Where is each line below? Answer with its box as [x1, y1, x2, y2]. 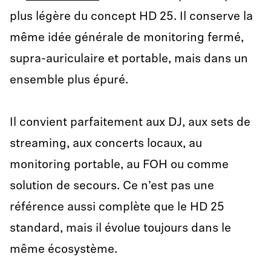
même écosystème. [10, 244, 117, 256]
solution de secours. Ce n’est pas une [10, 180, 214, 192]
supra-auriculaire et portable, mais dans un [10, 53, 248, 65]
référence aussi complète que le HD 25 [10, 201, 224, 214]
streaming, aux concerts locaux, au [10, 138, 202, 150]
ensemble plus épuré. [10, 74, 128, 87]
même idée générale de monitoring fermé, [10, 32, 244, 44]
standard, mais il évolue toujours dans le [10, 223, 231, 235]
